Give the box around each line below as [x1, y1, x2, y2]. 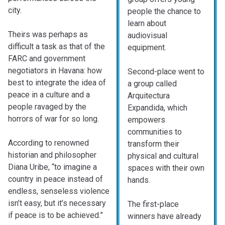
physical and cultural [128, 151, 198, 161]
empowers [128, 115, 165, 125]
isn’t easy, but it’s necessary [8, 198, 106, 208]
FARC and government [8, 54, 85, 64]
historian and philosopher [8, 150, 96, 160]
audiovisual [128, 31, 167, 41]
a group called [128, 79, 177, 89]
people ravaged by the [8, 102, 86, 112]
